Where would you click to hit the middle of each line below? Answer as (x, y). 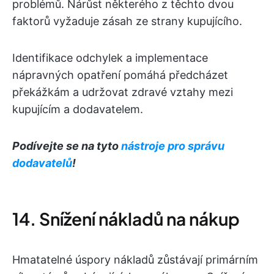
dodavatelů (42, 163)
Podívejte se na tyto (67, 146)
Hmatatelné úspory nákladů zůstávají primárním (135, 259)
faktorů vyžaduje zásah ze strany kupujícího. (127, 21)
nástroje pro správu (173, 146)
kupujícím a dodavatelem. (78, 109)
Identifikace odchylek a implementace (110, 57)
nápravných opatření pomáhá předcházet (120, 75)
